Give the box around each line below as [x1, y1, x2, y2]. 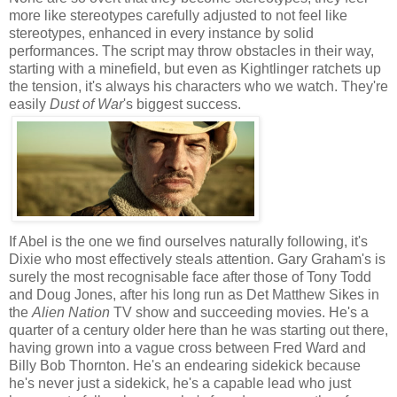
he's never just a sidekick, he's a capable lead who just [9, 376, 351, 392]
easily [9, 97, 50, 113]
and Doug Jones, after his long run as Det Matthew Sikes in [9, 287, 379, 303]
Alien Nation [32, 305, 110, 321]
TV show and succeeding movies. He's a [110, 305, 369, 321]
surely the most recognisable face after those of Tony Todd [9, 269, 371, 285]
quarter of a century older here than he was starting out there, [9, 323, 388, 339]
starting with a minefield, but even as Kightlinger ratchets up [9, 61, 381, 77]
